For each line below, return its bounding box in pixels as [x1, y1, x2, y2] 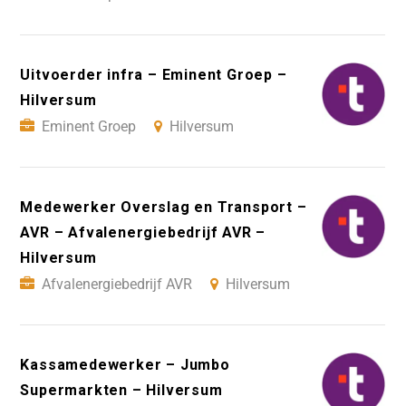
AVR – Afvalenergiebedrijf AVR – [20, 223, 266, 241]
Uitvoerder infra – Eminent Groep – [20, 65, 287, 83]
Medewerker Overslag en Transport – [20, 198, 307, 216]
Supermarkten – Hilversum [20, 381, 223, 399]
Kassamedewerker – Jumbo [20, 355, 230, 373]
